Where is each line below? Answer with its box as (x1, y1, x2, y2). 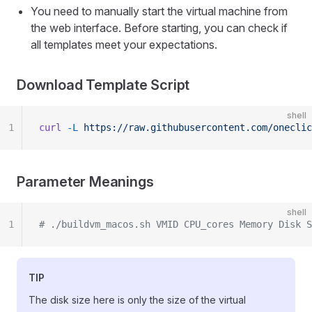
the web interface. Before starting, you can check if (31, 21, 288, 35)
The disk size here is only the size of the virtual (29, 294, 246, 306)
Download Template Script (17, 77, 190, 93)
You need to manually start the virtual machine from (31, 4, 288, 18)
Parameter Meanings (17, 173, 154, 190)
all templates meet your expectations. (31, 38, 217, 52)
